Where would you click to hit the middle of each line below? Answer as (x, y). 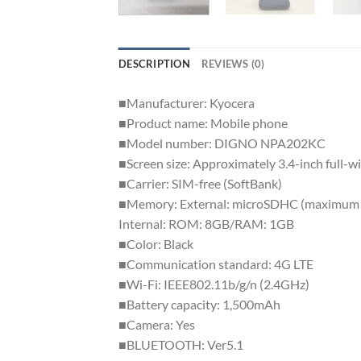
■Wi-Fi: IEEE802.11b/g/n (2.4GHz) (214, 284)
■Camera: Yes (157, 324)
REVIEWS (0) (233, 63)
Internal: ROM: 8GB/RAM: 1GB (206, 223)
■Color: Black (156, 243)
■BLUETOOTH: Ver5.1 (181, 344)
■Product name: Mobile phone (203, 122)
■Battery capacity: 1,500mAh (199, 304)
